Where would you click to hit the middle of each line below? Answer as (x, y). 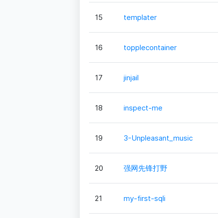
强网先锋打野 (145, 168)
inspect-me (143, 108)
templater (140, 17)
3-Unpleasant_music (158, 138)
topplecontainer (150, 47)
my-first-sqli (144, 198)
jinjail (131, 77)
